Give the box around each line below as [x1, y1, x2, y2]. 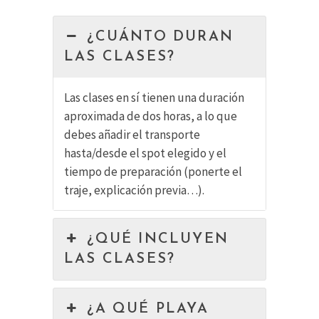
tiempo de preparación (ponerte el [64, 164, 242, 179]
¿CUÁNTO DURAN [87, 30, 234, 44]
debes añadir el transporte [64, 127, 200, 142]
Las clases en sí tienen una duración [64, 90, 244, 105]
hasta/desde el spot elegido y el [64, 145, 226, 161]
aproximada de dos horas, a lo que [64, 108, 237, 124]
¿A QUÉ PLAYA [87, 302, 209, 316]
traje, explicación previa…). [64, 182, 204, 198]
